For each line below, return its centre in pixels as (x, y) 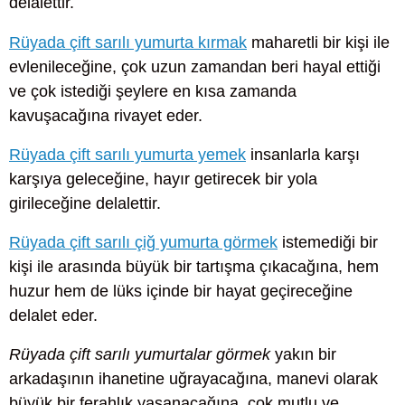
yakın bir (303, 355)
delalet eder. (53, 315)
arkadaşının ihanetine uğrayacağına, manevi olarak (193, 379)
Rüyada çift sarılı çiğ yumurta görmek (143, 242)
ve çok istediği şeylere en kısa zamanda (153, 91)
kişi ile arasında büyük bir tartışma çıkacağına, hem (194, 266)
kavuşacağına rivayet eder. (106, 115)
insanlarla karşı (303, 154)
